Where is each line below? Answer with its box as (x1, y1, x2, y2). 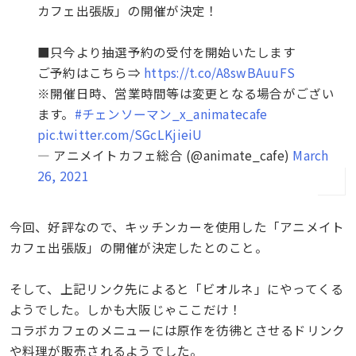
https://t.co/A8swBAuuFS (144, 63, 296, 81)
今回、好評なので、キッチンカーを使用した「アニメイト (9, 217, 345, 235)
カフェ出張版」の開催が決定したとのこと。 (9, 238, 268, 256)
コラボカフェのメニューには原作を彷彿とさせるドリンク (9, 320, 346, 339)
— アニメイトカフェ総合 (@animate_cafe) (37, 145, 293, 164)
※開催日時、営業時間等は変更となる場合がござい (37, 83, 335, 102)
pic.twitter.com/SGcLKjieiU (37, 125, 203, 143)
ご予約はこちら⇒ (37, 63, 145, 81)
